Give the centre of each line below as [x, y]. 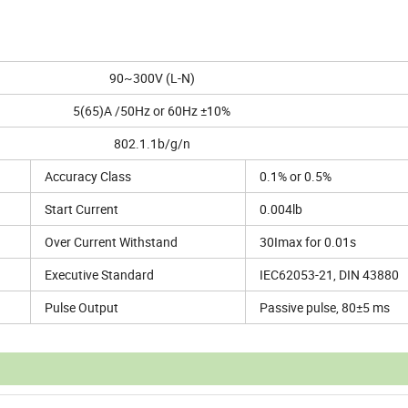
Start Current [82, 209]
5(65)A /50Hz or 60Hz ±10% [152, 111]
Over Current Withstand [111, 242]
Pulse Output [82, 308]
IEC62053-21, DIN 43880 [329, 275]
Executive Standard [99, 275]
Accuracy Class [88, 177]
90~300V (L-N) [152, 78]
